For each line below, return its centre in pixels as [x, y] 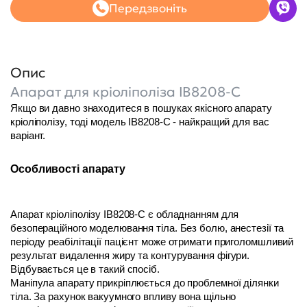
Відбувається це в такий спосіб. [86, 269]
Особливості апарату [68, 169]
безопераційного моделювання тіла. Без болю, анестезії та [147, 228]
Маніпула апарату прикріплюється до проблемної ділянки [145, 283]
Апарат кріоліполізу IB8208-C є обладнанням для [125, 214]
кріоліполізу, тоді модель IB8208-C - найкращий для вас [140, 122]
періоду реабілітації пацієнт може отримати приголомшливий [152, 242]
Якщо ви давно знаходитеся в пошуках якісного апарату [141, 108]
